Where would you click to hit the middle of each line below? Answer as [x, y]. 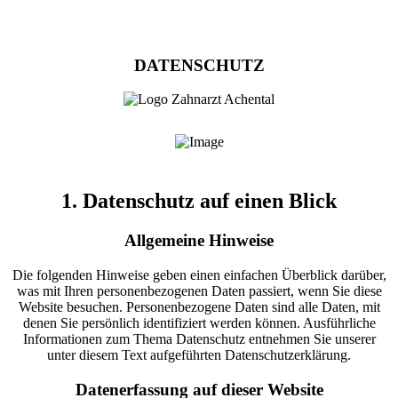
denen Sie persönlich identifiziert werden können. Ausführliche [199, 322]
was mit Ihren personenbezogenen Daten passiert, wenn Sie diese [199, 291]
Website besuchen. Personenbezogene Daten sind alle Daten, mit [199, 306]
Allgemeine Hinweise [199, 241]
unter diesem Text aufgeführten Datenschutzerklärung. [199, 354]
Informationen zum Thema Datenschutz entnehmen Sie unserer [199, 338]
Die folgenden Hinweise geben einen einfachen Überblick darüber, [199, 275]
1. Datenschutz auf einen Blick [199, 201]
